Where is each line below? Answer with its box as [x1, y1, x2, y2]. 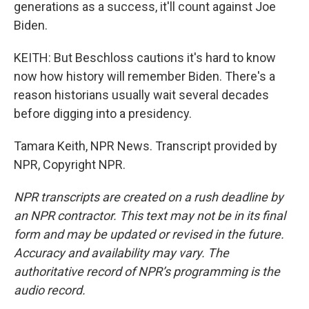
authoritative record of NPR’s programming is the [14, 264, 280, 279]
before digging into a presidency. [14, 106, 192, 121]
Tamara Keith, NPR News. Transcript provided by [14, 139, 277, 153]
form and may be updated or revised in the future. [14, 227, 284, 241]
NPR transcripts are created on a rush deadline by [14, 190, 283, 204]
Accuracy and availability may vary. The [14, 246, 229, 260]
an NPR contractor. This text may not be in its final [14, 208, 286, 223]
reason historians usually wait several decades [14, 88, 269, 102]
